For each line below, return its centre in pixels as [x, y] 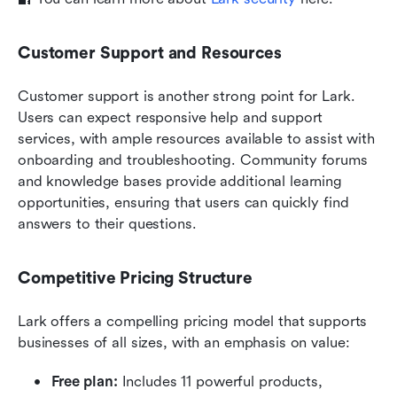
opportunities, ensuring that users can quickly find [183, 203]
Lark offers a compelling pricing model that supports [193, 322]
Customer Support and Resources [150, 54]
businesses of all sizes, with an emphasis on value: [184, 343]
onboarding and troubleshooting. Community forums [193, 160]
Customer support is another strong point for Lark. [187, 97]
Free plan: [87, 382]
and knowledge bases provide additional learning [180, 182]
